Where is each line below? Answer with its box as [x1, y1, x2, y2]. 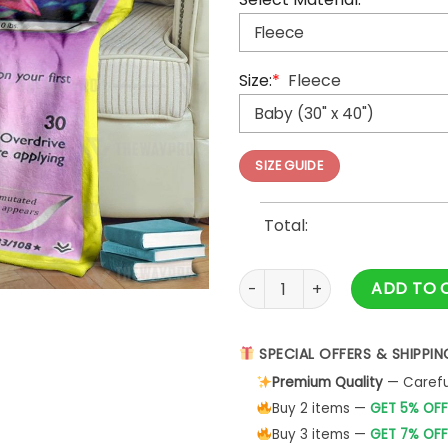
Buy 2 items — [271, 398, 370, 418]
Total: [263, 214, 308, 238]
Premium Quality [271, 372, 383, 392]
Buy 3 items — [271, 424, 370, 444]
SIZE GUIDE [255, 156, 324, 174]
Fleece [288, 69, 341, 93]
